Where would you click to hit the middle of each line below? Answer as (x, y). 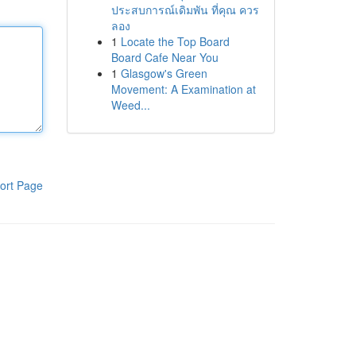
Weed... (130, 105)
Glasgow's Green (164, 73)
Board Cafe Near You (164, 57)
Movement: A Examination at (183, 89)
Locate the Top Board (175, 41)
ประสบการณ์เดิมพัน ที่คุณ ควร (185, 10)
